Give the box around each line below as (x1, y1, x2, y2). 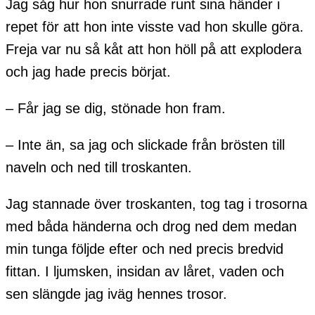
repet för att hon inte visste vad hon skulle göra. (6, 19, 304, 35)
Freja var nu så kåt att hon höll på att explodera (6, 41, 302, 58)
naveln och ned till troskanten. (6, 160, 192, 176)
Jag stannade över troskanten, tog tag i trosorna (6, 196, 307, 212)
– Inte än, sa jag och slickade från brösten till (6, 137, 285, 153)
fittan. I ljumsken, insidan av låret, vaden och (6, 264, 284, 280)
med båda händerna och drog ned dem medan (6, 219, 297, 235)
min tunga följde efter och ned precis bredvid (6, 241, 283, 257)
